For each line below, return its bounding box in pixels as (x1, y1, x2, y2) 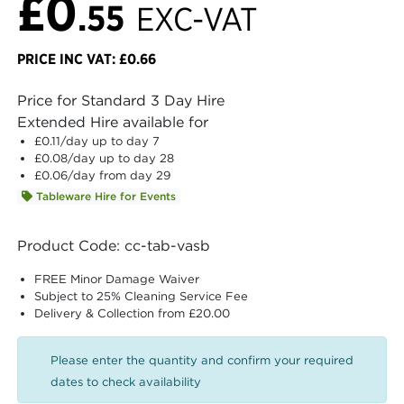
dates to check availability (50, 374, 201, 390)
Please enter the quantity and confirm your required (50, 353, 353, 369)
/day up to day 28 (68, 151, 175, 167)
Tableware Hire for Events (32, 189, 176, 204)
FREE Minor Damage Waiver (34, 271, 200, 288)
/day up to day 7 (60, 133, 161, 150)
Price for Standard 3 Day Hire (17, 91, 225, 110)
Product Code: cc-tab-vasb (17, 236, 210, 255)
